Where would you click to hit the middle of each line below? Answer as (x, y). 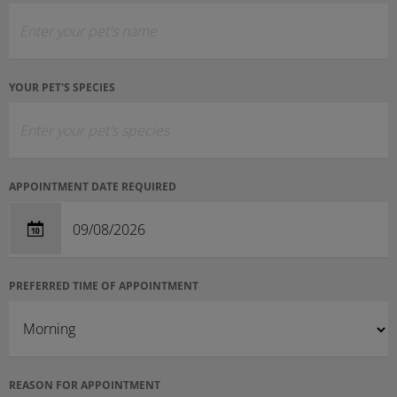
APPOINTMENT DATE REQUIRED (93, 187)
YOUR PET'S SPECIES (62, 88)
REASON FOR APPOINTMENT (85, 385)
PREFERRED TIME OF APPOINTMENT (104, 286)
